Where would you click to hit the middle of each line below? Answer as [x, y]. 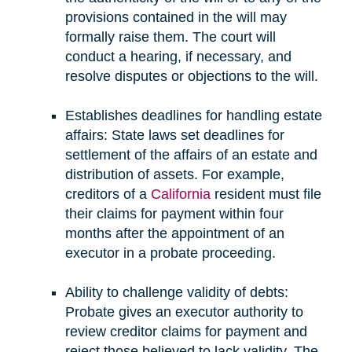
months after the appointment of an [174, 233]
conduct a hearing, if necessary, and [178, 56]
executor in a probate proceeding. [170, 253]
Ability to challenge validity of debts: [176, 292]
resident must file [266, 194]
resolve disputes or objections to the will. [191, 76]
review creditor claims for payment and [186, 331]
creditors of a [108, 194]
